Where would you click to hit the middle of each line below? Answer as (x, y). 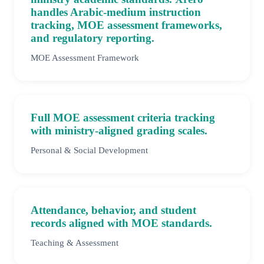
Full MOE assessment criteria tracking (123, 118)
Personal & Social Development (89, 150)
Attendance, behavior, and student (113, 210)
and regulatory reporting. (93, 38)
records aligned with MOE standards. (121, 223)
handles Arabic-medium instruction (116, 12)
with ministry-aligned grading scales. (119, 131)
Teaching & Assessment (75, 243)
